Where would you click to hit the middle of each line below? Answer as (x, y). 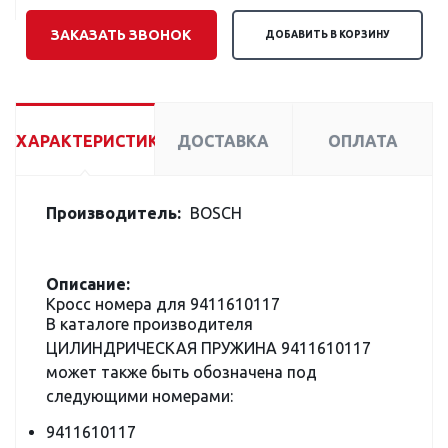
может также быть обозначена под (181, 372)
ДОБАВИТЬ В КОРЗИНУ (328, 34)
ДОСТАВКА (223, 141)
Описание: (88, 284)
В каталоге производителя (149, 324)
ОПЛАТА (362, 141)
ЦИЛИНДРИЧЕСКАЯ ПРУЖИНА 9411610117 (208, 348)
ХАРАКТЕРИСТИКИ (93, 141)
